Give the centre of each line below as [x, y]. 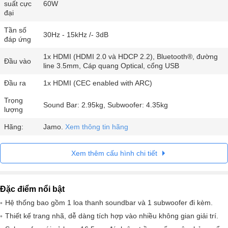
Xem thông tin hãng [97, 127]
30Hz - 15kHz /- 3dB [76, 35]
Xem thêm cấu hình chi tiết [114, 153]
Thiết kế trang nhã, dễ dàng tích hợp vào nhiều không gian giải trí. [112, 216]
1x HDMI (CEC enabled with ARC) [98, 83]
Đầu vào [18, 61]
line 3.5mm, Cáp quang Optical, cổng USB [111, 66]
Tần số [15, 30]
